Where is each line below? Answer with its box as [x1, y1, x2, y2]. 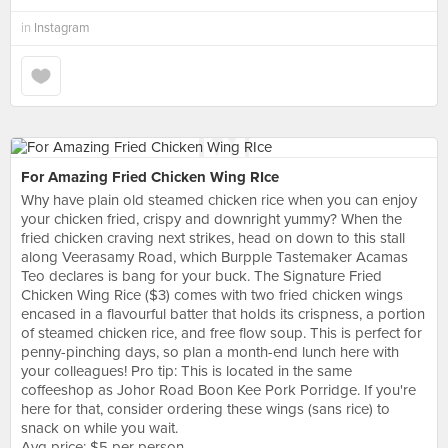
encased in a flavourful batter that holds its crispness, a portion [21, 305, 425, 323]
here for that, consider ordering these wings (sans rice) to [21, 400, 390, 418]
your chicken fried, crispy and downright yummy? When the [21, 210, 402, 228]
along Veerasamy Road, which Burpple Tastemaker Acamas [21, 248, 408, 266]
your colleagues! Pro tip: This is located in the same [21, 362, 352, 380]
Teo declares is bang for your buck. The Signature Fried [21, 267, 382, 285]
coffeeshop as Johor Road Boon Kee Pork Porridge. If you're [21, 381, 416, 399]
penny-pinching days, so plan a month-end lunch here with [21, 343, 399, 361]
